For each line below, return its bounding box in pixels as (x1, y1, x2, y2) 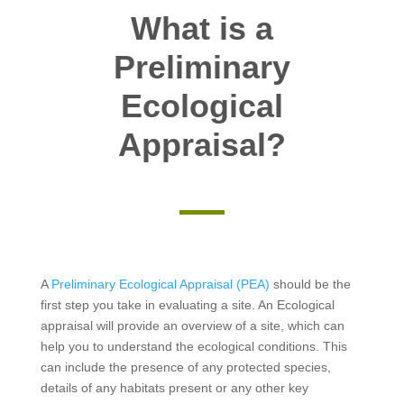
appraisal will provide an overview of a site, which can (40, 317, 344, 333)
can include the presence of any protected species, (40, 359, 331, 374)
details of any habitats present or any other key (40, 380, 308, 395)
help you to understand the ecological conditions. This (40, 338, 347, 353)
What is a (130, 9, 273, 47)
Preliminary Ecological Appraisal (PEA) (50, 276, 270, 291)
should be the (269, 276, 351, 291)
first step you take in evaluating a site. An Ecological (40, 297, 335, 312)
